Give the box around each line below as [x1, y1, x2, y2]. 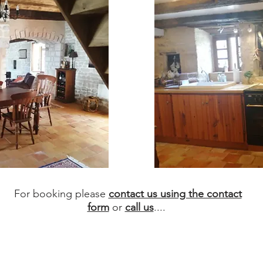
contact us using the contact [108, 187, 242, 200]
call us [124, 201, 154, 214]
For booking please [14, 187, 109, 200]
